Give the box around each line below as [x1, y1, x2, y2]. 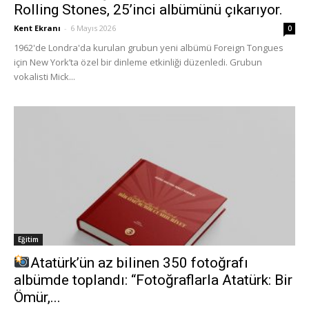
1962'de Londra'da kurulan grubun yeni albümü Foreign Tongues [14, 41, 283, 54]
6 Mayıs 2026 [70, 23, 116, 34]
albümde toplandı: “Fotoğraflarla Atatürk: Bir [14, 271, 292, 288]
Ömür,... [14, 288, 61, 306]
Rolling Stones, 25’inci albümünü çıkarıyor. [14, 1, 283, 19]
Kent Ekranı [14, 23, 61, 34]
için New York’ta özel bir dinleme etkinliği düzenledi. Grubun [14, 56, 262, 69]
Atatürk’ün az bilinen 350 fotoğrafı [30, 254, 248, 271]
